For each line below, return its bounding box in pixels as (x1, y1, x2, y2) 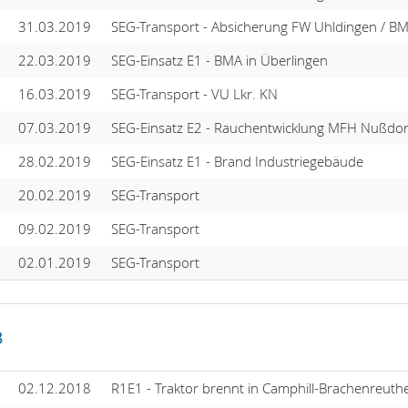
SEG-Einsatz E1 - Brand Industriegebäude (110, 151, 363, 170)
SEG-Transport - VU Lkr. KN (110, 84, 278, 103)
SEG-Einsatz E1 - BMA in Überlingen (110, 50, 328, 69)
